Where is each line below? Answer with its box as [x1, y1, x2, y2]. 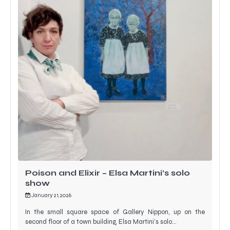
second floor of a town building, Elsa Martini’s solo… [25, 217, 177, 226]
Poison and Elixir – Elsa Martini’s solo [25, 167, 190, 178]
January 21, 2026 [31, 191, 71, 199]
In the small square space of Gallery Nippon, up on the [25, 207, 205, 216]
